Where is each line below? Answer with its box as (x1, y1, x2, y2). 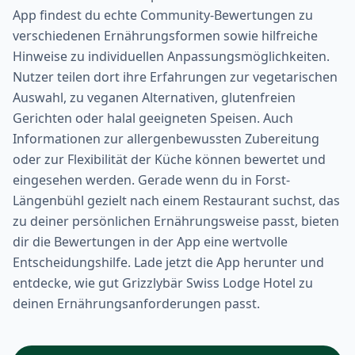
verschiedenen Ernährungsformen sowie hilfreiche (13, 27, 318, 45)
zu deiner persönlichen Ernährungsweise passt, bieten (13, 212, 339, 231)
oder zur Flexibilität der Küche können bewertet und (13, 151, 326, 169)
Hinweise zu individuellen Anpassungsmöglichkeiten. (13, 48, 330, 66)
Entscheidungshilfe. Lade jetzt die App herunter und (13, 254, 324, 272)
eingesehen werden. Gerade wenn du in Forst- (13, 171, 290, 189)
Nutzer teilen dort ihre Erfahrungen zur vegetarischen (13, 68, 338, 86)
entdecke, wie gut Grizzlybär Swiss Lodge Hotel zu (13, 274, 313, 292)
